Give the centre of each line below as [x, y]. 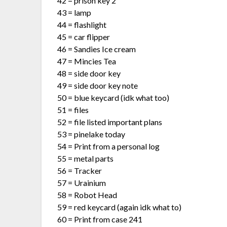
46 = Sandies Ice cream [97, 49]
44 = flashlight [82, 24]
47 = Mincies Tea [87, 61]
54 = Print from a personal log [109, 146]
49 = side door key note [98, 85]
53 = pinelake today [91, 134]
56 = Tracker [80, 170]
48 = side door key [89, 73]
